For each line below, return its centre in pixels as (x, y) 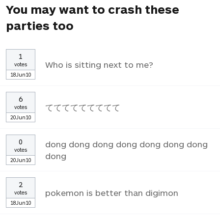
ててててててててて (83, 107)
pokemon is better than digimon (112, 192)
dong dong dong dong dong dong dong (126, 144)
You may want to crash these (93, 9)
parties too (40, 25)
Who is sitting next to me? (99, 64)
